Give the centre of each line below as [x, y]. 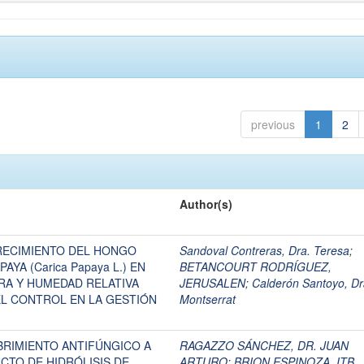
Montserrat [208, 299]
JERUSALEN [212, 283]
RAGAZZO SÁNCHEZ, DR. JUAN [264, 345]
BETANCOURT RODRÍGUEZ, [256, 266]
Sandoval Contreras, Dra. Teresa [264, 250]
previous [273, 124]
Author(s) [206, 204]
